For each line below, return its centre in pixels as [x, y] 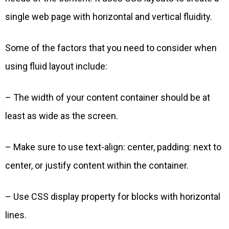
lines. [16, 215]
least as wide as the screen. [62, 116]
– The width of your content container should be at [108, 98]
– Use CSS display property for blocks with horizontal [113, 197]
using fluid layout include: [56, 66]
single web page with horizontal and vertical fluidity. [109, 17]
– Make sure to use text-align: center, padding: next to [113, 147]
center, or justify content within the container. [97, 166]
